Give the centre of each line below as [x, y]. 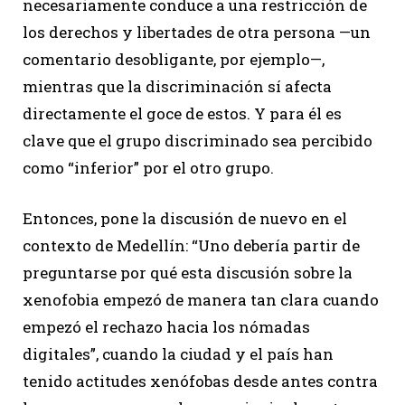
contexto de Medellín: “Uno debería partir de [191, 246]
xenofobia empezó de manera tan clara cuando [201, 300]
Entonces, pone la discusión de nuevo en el [185, 219]
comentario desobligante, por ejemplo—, [174, 60]
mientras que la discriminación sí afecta [177, 87]
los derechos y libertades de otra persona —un [197, 33]
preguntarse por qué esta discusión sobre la [188, 273]
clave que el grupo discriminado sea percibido [198, 141]
